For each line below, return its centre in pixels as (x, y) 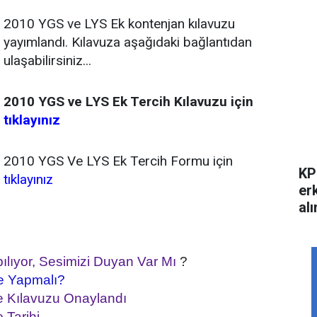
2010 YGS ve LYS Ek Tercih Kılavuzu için (128, 102)
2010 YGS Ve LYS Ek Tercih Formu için (118, 161)
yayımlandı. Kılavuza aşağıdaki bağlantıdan (128, 42)
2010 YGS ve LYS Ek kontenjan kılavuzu (119, 24)
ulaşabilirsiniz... (47, 60)
